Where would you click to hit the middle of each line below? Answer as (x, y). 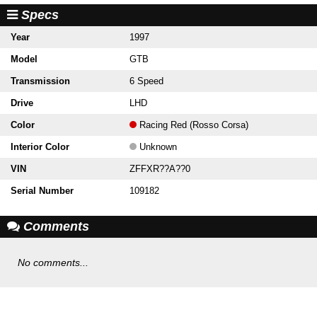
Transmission (40, 81)
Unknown (157, 147)
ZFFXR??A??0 (160, 169)
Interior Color (40, 147)
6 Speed (146, 81)
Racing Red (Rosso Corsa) (192, 125)
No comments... (53, 263)
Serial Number (42, 191)
